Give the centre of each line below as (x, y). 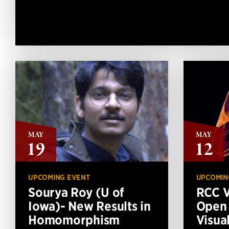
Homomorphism (74, 220)
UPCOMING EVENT (59, 177)
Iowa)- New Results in (89, 206)
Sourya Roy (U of (76, 192)
